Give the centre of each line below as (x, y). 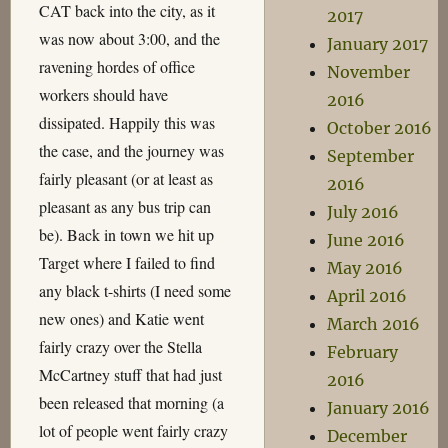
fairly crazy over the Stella (120, 346)
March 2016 (374, 324)
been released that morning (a (131, 402)
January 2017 (378, 44)
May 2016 (365, 268)
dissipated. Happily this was (126, 122)
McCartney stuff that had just (130, 374)
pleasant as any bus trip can (124, 206)
